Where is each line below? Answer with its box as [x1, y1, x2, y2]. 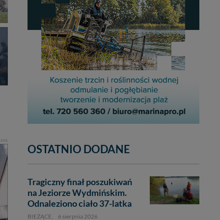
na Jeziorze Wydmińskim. [27, 187, 127, 198]
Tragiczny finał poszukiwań [27, 176, 132, 187]
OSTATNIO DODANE [27, 143, 130, 156]
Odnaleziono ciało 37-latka [27, 198, 132, 209]
